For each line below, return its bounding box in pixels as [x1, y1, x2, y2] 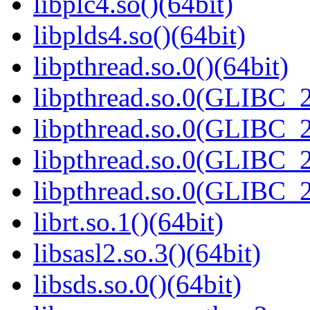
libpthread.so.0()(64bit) [33, 51, 289, 82]
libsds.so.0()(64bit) [33, 269, 241, 300]
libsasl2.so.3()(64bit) [33, 238, 261, 268]
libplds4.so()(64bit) [33, 20, 246, 51]
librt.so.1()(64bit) [33, 207, 224, 237]
